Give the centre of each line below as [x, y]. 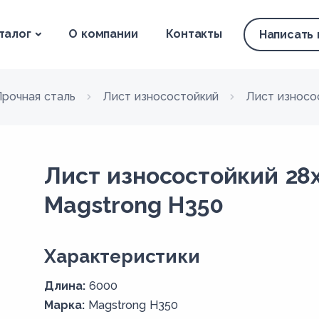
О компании [103, 34]
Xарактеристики [122, 256]
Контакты [194, 34]
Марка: [65, 305]
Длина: [65, 286]
